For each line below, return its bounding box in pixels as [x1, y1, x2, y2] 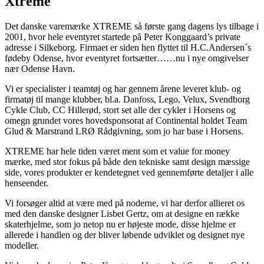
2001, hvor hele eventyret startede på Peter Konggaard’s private [5, 32, 240, 42]
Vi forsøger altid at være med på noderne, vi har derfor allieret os [5, 198, 245, 209]
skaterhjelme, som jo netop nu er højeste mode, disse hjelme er [5, 219, 236, 230]
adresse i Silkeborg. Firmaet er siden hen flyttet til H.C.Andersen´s [5, 42, 251, 53]
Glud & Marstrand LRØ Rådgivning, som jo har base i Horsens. [5, 126, 248, 137]
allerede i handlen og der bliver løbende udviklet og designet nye [5, 230, 245, 240]
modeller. [5, 240, 39, 251]
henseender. [5, 178, 51, 189]
